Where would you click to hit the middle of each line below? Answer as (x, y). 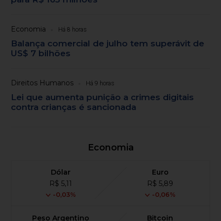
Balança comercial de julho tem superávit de (108, 44)
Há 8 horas (73, 30)
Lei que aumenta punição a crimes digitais (103, 97)
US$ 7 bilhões (41, 54)
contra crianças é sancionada (74, 107)
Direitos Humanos (42, 83)
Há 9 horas (100, 84)
